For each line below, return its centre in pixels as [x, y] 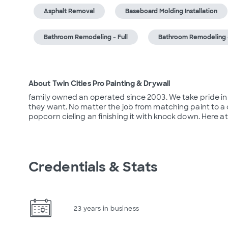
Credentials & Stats [93, 167]
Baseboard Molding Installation [171, 11]
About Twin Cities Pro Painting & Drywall [99, 83]
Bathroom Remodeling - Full [86, 37]
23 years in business [107, 208]
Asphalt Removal [69, 11]
